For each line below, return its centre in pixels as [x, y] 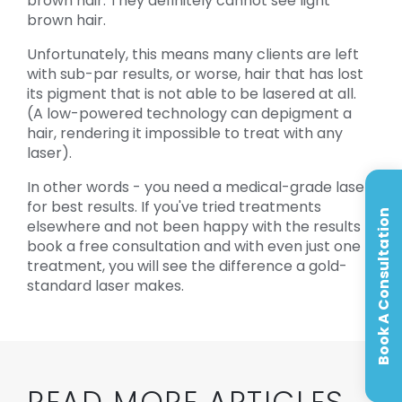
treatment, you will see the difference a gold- [187, 267]
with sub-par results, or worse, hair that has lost [195, 74]
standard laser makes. [105, 286]
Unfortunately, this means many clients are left [193, 55]
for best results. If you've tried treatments [174, 207]
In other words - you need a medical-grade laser [199, 188]
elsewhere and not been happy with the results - [200, 227]
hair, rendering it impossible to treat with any [185, 134]
